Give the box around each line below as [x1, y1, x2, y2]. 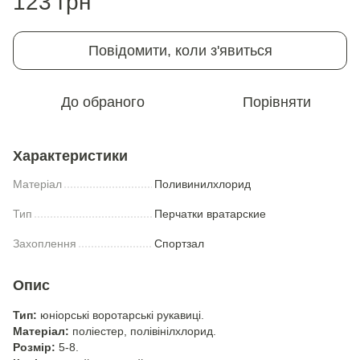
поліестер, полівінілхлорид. [69, 325, 216, 337]
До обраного [61, 94, 145, 110]
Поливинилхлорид [154, 178, 251, 190]
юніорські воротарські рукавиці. [37, 309, 204, 321]
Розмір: [13, 341, 55, 354]
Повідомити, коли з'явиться [88, 43, 272, 59]
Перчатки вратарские [154, 207, 266, 220]
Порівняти [242, 94, 311, 110]
